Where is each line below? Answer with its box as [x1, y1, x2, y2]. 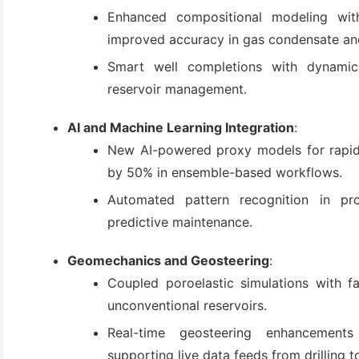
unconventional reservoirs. [107, 297, 267, 313]
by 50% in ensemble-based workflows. [107, 164, 342, 180]
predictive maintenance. [107, 214, 252, 230]
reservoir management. [107, 81, 247, 97]
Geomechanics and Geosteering [67, 252, 269, 268]
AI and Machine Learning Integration [67, 119, 294, 135]
